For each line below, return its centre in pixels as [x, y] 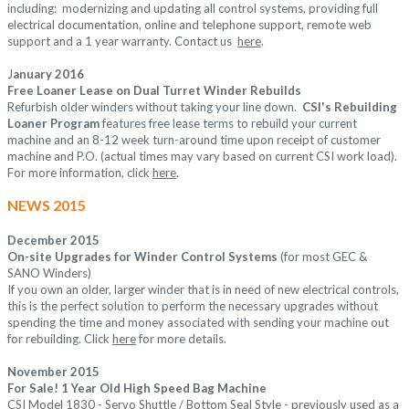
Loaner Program [53, 124]
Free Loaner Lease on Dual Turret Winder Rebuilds [154, 91]
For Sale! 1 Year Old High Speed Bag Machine [137, 388]
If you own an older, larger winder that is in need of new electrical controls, [203, 290]
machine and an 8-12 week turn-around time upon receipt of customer [194, 140]
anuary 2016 [48, 74]
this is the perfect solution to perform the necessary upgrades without [193, 306]
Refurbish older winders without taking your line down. [155, 107]
